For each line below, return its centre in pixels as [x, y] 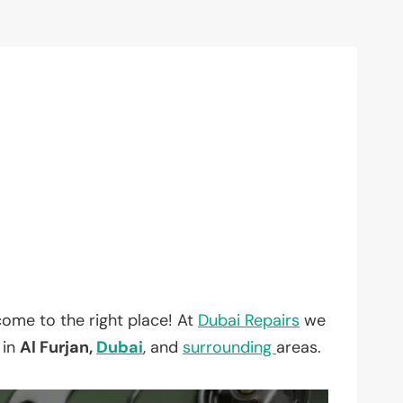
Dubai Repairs [249, 320]
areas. [299, 347]
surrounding [229, 347]
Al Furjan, [58, 347]
